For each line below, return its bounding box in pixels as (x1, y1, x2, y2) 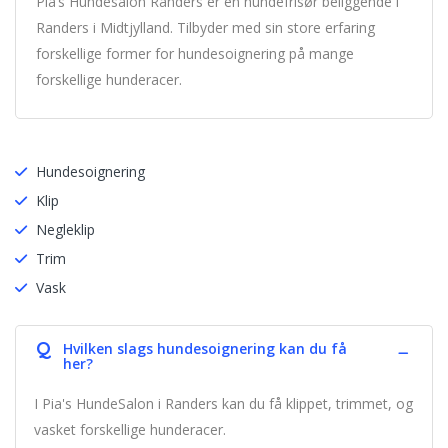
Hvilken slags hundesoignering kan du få (63, 339, 347, 358)
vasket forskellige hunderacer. (34, 420, 226, 439)
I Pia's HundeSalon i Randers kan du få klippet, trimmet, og (34, 394, 413, 413)
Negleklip (36, 220, 95, 239)
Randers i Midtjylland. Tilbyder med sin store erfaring (36, 18, 375, 37)
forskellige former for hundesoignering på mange (36, 44, 354, 63)
